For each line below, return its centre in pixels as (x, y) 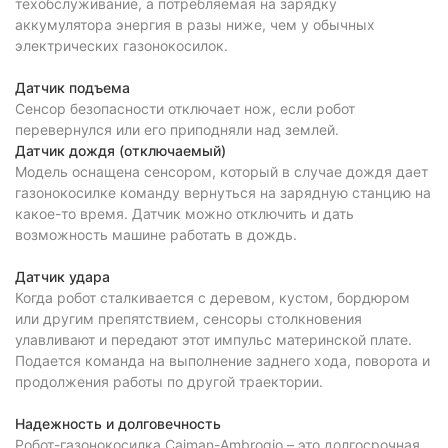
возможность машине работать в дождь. (156, 234)
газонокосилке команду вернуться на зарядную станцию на (223, 192)
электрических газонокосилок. (121, 45)
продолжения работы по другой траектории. (169, 381)
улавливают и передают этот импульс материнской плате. (213, 339)
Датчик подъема (72, 87)
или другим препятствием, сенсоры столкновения (188, 318)
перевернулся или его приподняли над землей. (177, 129)
